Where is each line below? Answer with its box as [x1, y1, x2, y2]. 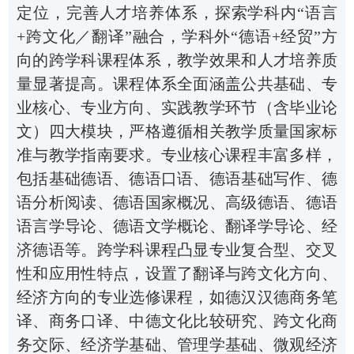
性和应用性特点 [17, 265, 130, 282]
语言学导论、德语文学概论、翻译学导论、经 [17, 217, 337, 235]
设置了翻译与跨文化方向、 [145, 265, 337, 282]
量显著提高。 [17, 75, 113, 92]
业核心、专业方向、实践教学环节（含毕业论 [17, 99, 337, 116]
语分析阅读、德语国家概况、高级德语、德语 [17, 194, 337, 211]
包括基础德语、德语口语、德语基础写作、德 [17, 170, 337, 187]
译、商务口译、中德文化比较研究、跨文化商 [17, 312, 337, 330]
